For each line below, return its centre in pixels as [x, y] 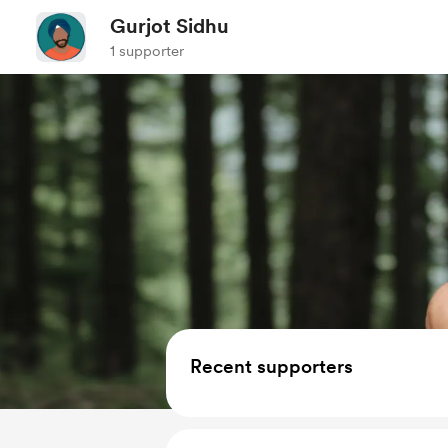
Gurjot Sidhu [169, 26]
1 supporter [147, 51]
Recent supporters [271, 366]
